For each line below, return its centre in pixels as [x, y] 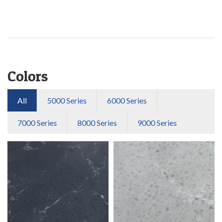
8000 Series [97, 122]
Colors [28, 76]
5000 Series [67, 100]
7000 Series [37, 122]
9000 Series [157, 122]
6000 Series [127, 100]
